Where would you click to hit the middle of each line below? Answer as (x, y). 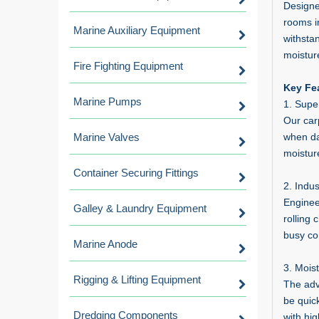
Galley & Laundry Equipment (140, 208)
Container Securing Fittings (136, 173)
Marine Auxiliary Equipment (137, 30)
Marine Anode (105, 244)
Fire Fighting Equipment (128, 66)
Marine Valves (106, 137)
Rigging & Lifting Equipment (137, 279)
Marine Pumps (108, 101)
